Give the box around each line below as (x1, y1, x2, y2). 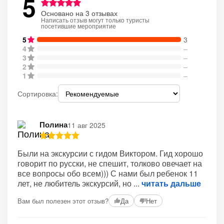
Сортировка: (17, 88, 58, 98)
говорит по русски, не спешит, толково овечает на (17, 157, 202, 169)
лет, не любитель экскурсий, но (17, 177, 133, 189)
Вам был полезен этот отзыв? (17, 195, 108, 205)
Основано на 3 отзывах (41, 8, 117, 18)
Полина (39, 119, 67, 130)
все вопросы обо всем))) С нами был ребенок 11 (17, 167, 198, 179)
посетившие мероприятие (41, 22, 116, 30)
